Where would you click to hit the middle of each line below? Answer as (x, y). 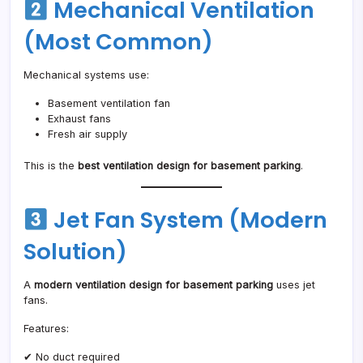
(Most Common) (118, 42)
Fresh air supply (88, 135)
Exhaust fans (79, 119)
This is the (51, 166)
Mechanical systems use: (86, 75)
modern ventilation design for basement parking (154, 285)
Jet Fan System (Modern (188, 220)
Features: (46, 329)
